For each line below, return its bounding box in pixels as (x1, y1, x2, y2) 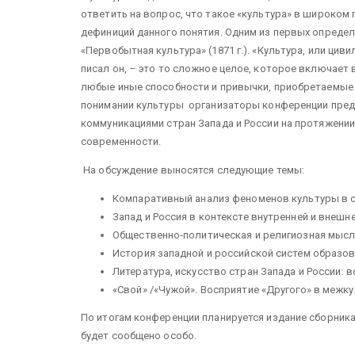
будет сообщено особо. (81, 329, 197, 342)
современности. (81, 136, 162, 147)
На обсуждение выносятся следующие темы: (81, 164, 304, 176)
